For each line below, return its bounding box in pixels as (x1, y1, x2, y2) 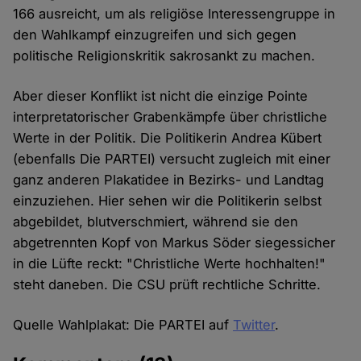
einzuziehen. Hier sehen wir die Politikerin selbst (13, 192, 322, 209)
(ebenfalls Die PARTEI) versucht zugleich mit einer (13, 150, 331, 167)
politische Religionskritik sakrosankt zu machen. (13, 47, 316, 64)
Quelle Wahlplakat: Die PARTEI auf (13, 316, 234, 333)
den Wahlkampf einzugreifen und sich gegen (13, 26, 297, 43)
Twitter (233, 316, 276, 333)
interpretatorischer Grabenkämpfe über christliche (13, 108, 328, 125)
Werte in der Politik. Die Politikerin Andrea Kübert (13, 129, 322, 146)
